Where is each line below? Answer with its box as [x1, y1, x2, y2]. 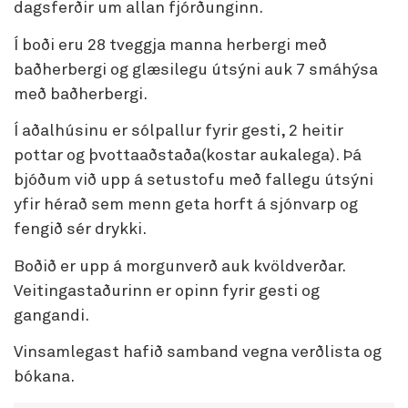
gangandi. [14, 307, 89, 324]
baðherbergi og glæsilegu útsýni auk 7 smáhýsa [14, 61, 378, 78]
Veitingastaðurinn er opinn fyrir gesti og [14, 282, 320, 300]
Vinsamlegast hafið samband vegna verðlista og [14, 344, 382, 361]
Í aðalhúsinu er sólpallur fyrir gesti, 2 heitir [14, 123, 343, 139]
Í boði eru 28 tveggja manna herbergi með [14, 36, 327, 54]
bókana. [14, 369, 75, 385]
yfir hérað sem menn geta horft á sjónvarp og [14, 197, 358, 213]
